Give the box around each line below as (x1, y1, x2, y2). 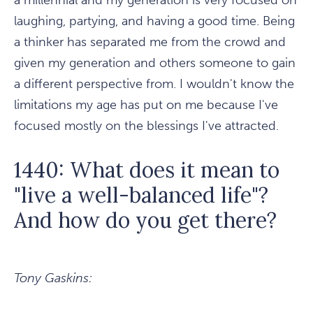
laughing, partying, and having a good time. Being (14, 13, 295, 29)
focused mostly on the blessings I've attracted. (14, 118, 279, 134)
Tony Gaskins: (14, 270, 92, 286)
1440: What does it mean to (14, 156, 279, 184)
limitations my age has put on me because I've (14, 97, 278, 113)
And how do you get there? (14, 207, 277, 234)
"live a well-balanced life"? (14, 182, 268, 209)
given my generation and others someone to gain (14, 55, 296, 71)
